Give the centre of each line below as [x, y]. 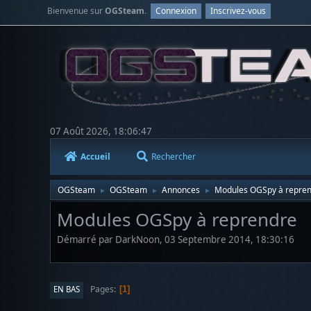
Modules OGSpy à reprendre [177, 219]
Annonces [181, 190]
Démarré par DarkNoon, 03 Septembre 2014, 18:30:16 [176, 240]
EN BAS [67, 289]
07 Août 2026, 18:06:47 [101, 131]
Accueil [95, 156]
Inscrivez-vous [238, 11]
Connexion [176, 11]
